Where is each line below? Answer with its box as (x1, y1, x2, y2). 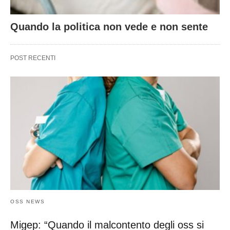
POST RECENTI (10, 54, 55, 62)
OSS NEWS (10, 199, 45, 205)
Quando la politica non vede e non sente (10, 21, 208, 32)
